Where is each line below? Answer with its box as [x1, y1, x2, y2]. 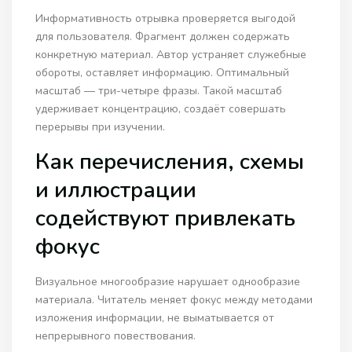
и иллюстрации [35, 175, 197, 206]
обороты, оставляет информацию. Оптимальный [35, 65, 290, 81]
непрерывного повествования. [35, 328, 196, 344]
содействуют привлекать [35, 203, 296, 234]
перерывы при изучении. [35, 119, 166, 135]
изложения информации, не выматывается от [35, 310, 275, 326]
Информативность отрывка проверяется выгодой [35, 11, 296, 27]
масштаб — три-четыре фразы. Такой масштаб [35, 83, 283, 99]
